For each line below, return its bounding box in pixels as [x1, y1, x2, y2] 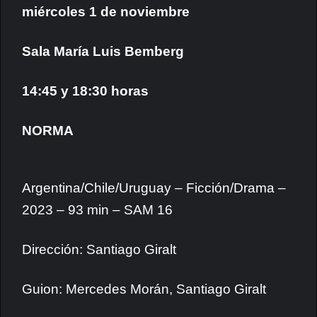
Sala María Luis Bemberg [22, 44, 184, 59]
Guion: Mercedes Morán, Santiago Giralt [22, 282, 266, 296]
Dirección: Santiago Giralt [22, 242, 176, 257]
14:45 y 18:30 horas [22, 83, 149, 98]
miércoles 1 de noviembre [22, 4, 190, 19]
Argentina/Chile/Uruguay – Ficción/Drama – [22, 180, 286, 195]
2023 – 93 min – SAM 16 [22, 202, 173, 217]
